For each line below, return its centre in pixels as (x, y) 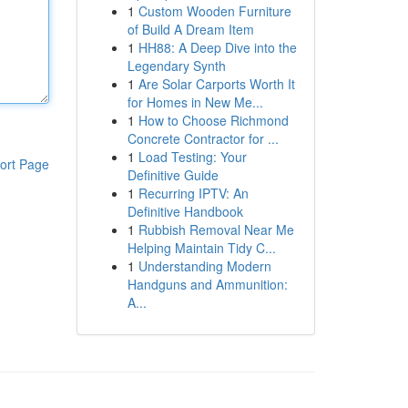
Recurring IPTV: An (193, 193)
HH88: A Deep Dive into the (217, 47)
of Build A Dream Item (190, 29)
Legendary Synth (176, 66)
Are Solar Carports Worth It (216, 84)
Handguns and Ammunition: (207, 284)
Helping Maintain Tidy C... (201, 248)
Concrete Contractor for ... (203, 138)
